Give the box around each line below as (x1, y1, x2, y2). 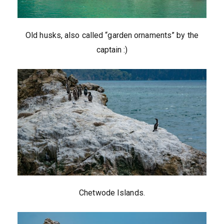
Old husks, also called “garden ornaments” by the (25, 30, 198, 40)
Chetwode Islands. (79, 187, 145, 197)
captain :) (96, 45, 128, 55)
